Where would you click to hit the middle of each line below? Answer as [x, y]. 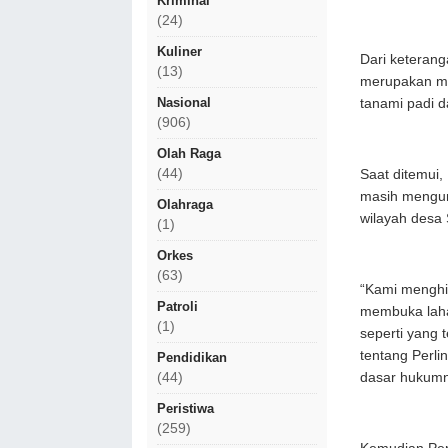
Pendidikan [192, 357]
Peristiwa [185, 408]
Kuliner [179, 51]
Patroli [177, 306]
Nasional [184, 102]
